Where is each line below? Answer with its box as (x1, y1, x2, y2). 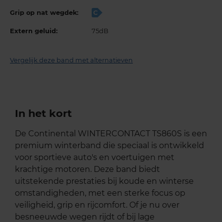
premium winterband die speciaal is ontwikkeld (15, 140, 204, 150)
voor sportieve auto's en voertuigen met (15, 152, 174, 162)
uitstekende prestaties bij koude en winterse (15, 176, 194, 186)
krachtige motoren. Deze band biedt (15, 164, 160, 174)
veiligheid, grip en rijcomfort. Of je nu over (15, 200, 179, 210)
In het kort (15, 107, 72, 119)
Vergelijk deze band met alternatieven (10, 56, 133, 64)
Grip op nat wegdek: (10, 8, 78, 16)
